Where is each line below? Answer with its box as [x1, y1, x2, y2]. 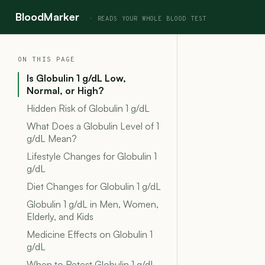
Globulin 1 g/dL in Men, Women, [27, 198, 159, 210]
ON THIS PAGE [18, 56, 76, 64]
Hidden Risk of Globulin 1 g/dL [27, 102, 150, 114]
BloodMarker [15, 10, 79, 23]
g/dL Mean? [27, 132, 77, 144]
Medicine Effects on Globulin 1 [27, 228, 153, 240]
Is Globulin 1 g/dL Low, [27, 72, 126, 84]
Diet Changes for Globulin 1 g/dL [27, 180, 161, 192]
